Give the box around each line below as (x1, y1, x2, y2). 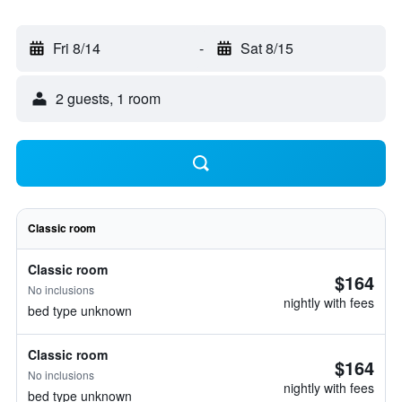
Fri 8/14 (53, 38, 100, 58)
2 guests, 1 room (56, 88, 161, 109)
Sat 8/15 (240, 38, 293, 58)
